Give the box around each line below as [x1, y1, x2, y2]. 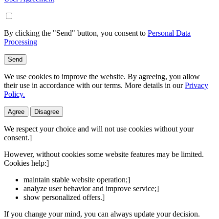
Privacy [185, 81, 208, 89]
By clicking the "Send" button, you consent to [4, 28, 148, 37]
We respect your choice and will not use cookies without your [4, 124, 194, 133]
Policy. [4, 89, 25, 98]
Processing [4, 37, 37, 46]
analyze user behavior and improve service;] [23, 184, 159, 193]
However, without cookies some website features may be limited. [4, 150, 204, 158]
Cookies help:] [4, 158, 49, 167]
